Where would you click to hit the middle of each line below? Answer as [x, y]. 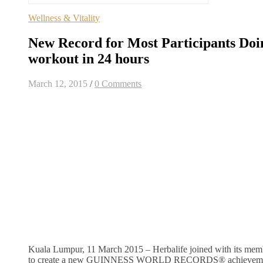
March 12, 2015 [58, 84]
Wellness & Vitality [64, 18]
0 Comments [118, 84]
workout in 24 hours [89, 59]
